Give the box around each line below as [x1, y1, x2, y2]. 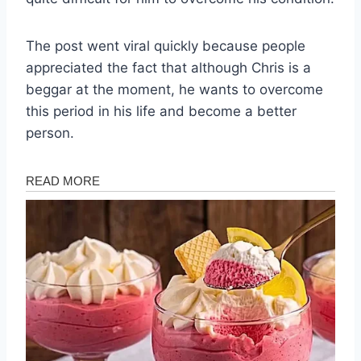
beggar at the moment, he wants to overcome [26, 81, 323, 98]
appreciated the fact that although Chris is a [26, 59, 311, 76]
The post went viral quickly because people [26, 37, 305, 54]
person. [26, 124, 74, 141]
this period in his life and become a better [26, 102, 297, 119]
